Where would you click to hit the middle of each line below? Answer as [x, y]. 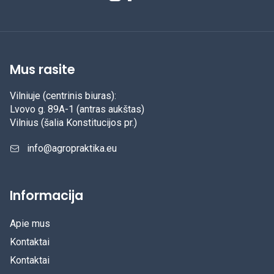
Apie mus [30, 223]
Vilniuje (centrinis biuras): [63, 95]
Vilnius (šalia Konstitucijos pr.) [73, 122]
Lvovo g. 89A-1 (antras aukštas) [77, 109]
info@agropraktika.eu [72, 148]
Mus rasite [43, 70]
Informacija [46, 195]
